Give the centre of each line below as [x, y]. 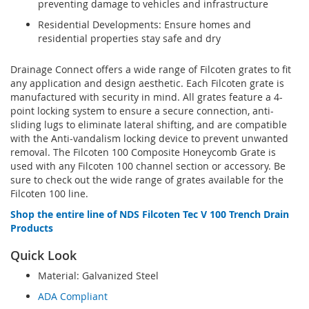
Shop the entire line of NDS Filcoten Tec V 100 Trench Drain [150, 214]
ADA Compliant [73, 296]
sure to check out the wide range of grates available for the [147, 179]
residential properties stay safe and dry [129, 38]
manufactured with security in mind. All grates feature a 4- [147, 97]
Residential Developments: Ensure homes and [144, 24]
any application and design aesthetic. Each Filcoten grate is [147, 83]
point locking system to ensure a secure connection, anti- [142, 110]
